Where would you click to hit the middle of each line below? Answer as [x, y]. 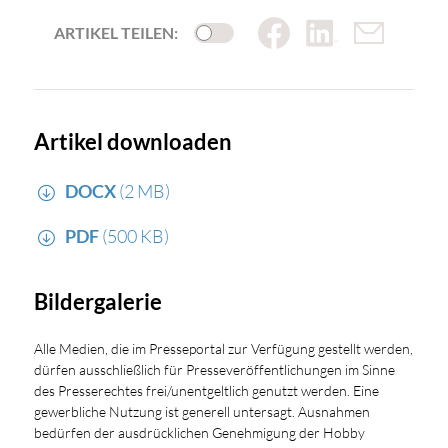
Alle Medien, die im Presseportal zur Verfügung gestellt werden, [223, 348]
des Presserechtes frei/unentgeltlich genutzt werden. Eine [206, 390]
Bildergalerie [97, 302]
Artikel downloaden [132, 142]
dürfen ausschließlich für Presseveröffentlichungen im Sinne [214, 369]
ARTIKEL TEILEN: [116, 33]
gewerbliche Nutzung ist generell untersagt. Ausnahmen [201, 411]
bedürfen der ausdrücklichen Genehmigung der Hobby [199, 432]
